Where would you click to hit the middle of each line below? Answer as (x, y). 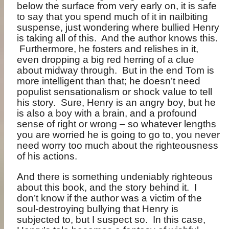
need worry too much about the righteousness (118, 145)
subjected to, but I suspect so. (83, 220)
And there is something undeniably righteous (115, 177)
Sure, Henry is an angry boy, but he (139, 102)
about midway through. (67, 70)
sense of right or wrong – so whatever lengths (117, 124)
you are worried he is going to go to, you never (119, 134)
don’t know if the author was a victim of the (110, 198)
